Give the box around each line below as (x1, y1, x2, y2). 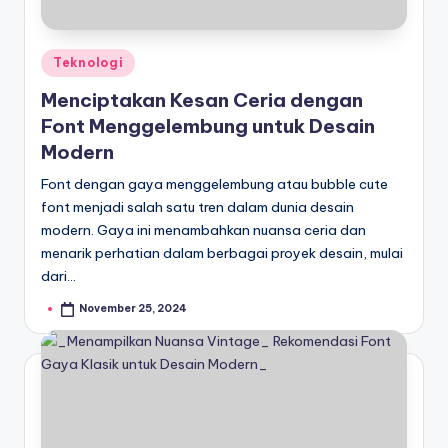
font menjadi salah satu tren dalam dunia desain (41, 198, 354, 217)
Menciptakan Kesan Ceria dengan (41, 88, 363, 113)
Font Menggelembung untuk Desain (41, 114, 375, 139)
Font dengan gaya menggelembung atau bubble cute (41, 175, 388, 194)
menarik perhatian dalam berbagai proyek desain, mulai (41, 244, 403, 263)
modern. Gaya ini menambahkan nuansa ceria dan (41, 221, 366, 240)
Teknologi (53, 54, 124, 70)
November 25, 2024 (79, 302, 188, 316)
